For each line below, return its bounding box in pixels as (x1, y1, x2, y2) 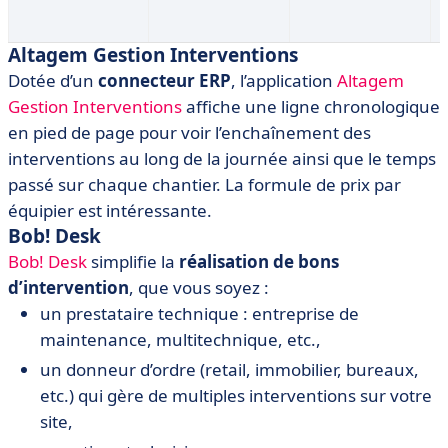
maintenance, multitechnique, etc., (40, 328, 321, 352)
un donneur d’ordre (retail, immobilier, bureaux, (40, 358, 419, 382)
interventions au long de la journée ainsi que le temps (8, 147, 436, 171)
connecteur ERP (98, 69, 231, 93)
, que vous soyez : (129, 276, 269, 300)
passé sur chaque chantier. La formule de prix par (8, 173, 401, 197)
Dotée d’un (8, 69, 98, 93)
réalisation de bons (179, 250, 339, 274)
